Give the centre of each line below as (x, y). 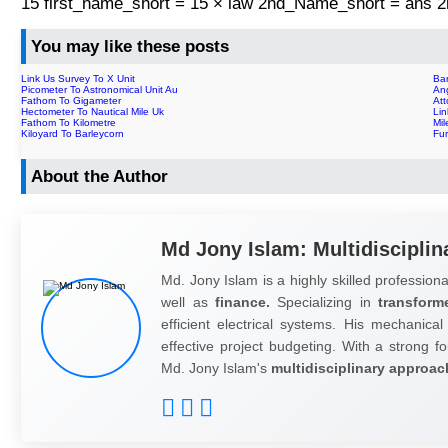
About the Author (100, 176)
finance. (242, 301)
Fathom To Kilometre (69, 122)
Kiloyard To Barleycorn (73, 133)
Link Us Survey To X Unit (78, 78)
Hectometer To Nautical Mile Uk (93, 111)
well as (188, 301)
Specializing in (324, 301)
